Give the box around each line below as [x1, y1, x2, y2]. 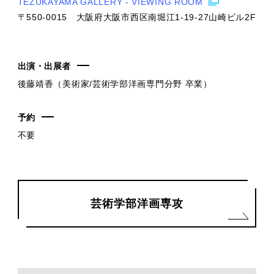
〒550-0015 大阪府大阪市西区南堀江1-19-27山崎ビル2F [17, 12, 256, 22]
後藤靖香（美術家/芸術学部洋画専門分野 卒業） [17, 78, 212, 89]
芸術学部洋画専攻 [91, 197, 183, 210]
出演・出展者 [17, 61, 71, 71]
